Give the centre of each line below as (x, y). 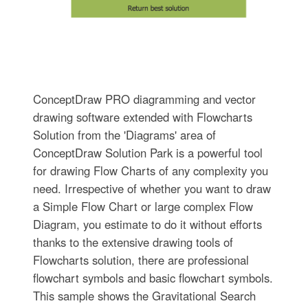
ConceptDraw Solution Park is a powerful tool (147, 152)
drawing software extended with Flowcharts (142, 117)
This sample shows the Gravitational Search (144, 295)
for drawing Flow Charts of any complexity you (150, 170)
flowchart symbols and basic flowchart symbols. (153, 277)
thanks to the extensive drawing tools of (133, 242)
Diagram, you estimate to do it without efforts (147, 224)
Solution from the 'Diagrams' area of (124, 134)
